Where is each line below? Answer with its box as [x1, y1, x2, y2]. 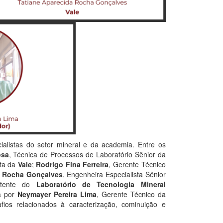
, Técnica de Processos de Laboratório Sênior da [8, 149, 166, 160]
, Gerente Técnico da [96, 189, 166, 200]
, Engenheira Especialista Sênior [62, 169, 166, 180]
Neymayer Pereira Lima [17, 189, 97, 200]
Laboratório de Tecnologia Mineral [36, 179, 166, 190]
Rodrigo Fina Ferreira [36, 159, 109, 170]
